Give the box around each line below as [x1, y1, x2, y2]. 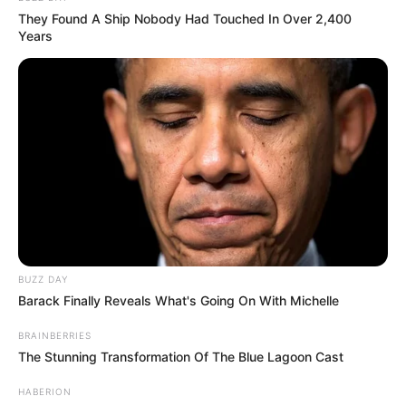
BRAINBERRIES [18, 329, 92, 341]
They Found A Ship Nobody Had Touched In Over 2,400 [18, 10, 352, 26]
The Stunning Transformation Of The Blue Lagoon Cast [18, 348, 343, 364]
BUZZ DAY [18, 273, 68, 285]
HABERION [18, 385, 72, 397]
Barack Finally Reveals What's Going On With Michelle [18, 292, 339, 308]
